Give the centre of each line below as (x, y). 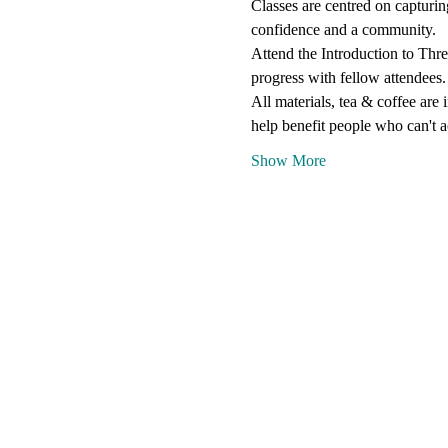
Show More (288, 160)
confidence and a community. (343, 29)
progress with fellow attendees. (348, 77)
